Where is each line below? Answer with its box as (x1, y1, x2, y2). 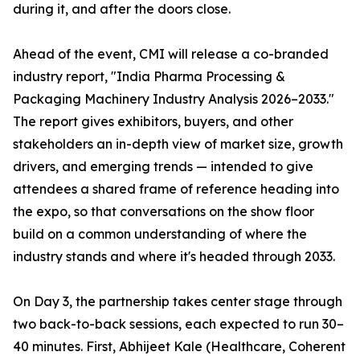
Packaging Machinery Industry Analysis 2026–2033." (13, 91, 334, 107)
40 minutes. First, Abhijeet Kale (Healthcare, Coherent (13, 338, 346, 354)
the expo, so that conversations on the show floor (13, 203, 314, 219)
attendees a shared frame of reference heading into (13, 181, 339, 197)
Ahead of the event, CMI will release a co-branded (13, 46, 329, 62)
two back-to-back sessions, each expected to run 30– (13, 316, 344, 332)
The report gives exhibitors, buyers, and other (13, 113, 293, 129)
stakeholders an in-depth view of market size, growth (13, 136, 343, 152)
